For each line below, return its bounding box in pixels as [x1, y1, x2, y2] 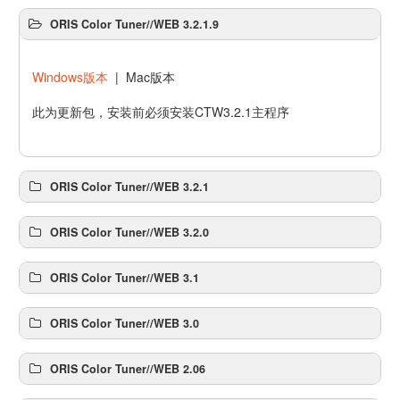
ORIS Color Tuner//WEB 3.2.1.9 [50, 16, 220, 33]
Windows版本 [32, 68, 109, 87]
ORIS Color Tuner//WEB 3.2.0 [50, 224, 210, 241]
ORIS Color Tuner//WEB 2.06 [50, 361, 206, 378]
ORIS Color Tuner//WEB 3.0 [50, 315, 200, 332]
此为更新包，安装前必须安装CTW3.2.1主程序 [32, 103, 290, 121]
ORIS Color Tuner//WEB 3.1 [50, 270, 200, 287]
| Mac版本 [108, 68, 176, 87]
